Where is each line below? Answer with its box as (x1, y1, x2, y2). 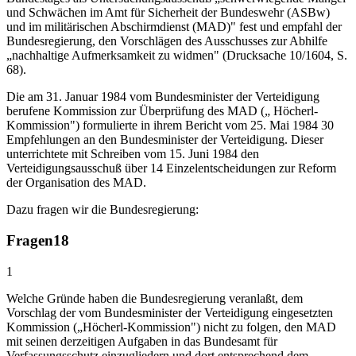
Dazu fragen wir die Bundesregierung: (6, 203, 199, 217)
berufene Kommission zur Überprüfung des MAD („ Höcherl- (6, 104, 318, 118)
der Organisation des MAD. (6, 176, 146, 190)
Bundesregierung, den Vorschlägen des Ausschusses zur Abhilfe (6, 34, 327, 48)
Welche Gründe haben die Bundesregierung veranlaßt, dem (6, 291, 303, 305)
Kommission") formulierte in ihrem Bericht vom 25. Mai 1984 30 (6, 118, 334, 133)
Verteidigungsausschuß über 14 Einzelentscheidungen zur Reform (6, 161, 336, 176)
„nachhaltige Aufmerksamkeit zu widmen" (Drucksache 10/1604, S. (6, 48, 347, 63)
